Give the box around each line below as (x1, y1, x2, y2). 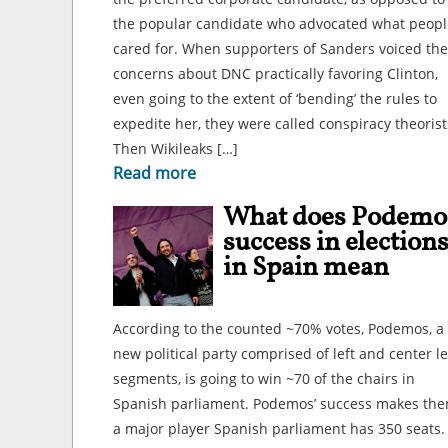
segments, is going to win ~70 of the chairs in (113, 369, 415, 388)
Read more (113, 162, 196, 184)
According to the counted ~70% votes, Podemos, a (113, 319, 444, 338)
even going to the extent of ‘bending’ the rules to (113, 89, 437, 108)
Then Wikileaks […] (113, 139, 238, 158)
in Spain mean (223, 249, 389, 287)
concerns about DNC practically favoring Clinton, (113, 64, 438, 83)
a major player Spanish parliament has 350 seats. (113, 419, 445, 438)
